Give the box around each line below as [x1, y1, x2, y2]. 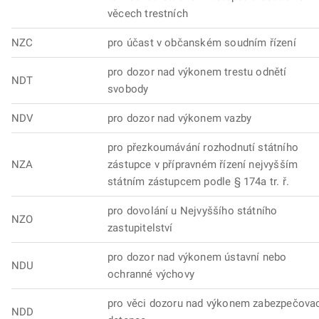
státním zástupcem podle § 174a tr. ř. [108, 175, 289, 188]
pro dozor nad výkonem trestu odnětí [108, 66, 287, 78]
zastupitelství [108, 221, 173, 234]
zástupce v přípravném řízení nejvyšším [108, 158, 298, 171]
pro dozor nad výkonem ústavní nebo [108, 251, 287, 263]
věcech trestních [108, 7, 188, 20]
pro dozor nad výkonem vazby [108, 112, 252, 125]
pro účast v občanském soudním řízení [108, 36, 296, 49]
